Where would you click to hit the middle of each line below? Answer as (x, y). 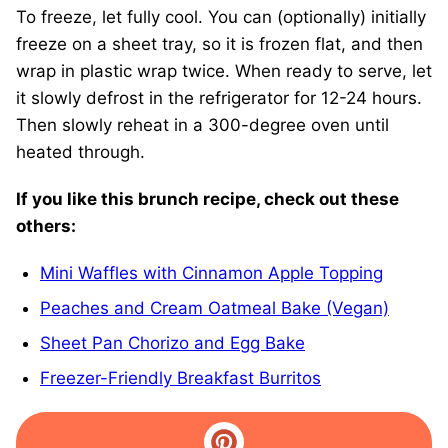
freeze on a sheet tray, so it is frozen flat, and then (219, 43)
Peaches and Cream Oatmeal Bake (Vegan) (214, 307)
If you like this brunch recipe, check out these (207, 198)
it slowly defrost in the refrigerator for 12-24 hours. (219, 97)
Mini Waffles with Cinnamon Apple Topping (211, 272)
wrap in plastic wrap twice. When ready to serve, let (224, 70)
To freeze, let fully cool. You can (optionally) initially (221, 16)
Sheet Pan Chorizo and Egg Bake (172, 342)
